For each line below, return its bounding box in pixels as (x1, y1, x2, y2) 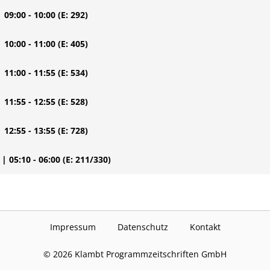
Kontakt (189, 221, 221, 233)
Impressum (49, 221, 96, 233)
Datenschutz (117, 221, 168, 233)
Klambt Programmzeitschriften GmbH (72, 248, 227, 260)
